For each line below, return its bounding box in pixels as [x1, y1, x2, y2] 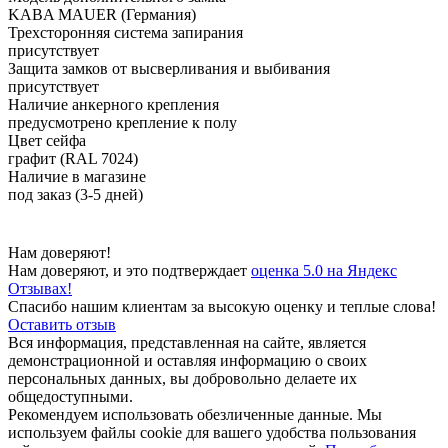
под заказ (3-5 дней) [8, 185, 143, 203]
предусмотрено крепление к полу [8, 113, 237, 131]
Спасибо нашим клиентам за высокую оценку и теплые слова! [8, 297, 436, 315]
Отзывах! [8, 279, 72, 297]
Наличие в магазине [8, 167, 146, 185]
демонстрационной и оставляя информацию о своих [8, 351, 367, 369]
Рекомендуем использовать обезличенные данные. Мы [8, 405, 382, 423]
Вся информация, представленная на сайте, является [8, 333, 366, 351]
